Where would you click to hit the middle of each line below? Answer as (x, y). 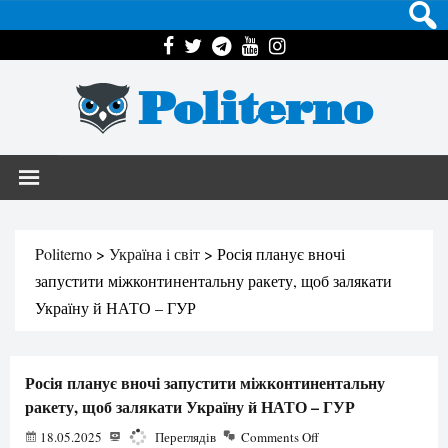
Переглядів (184, 437)
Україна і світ (154, 253)
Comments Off (280, 437)
